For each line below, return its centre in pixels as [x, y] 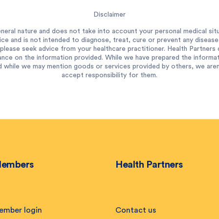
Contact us [136, 210]
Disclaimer [109, 14]
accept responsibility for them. [109, 75]
